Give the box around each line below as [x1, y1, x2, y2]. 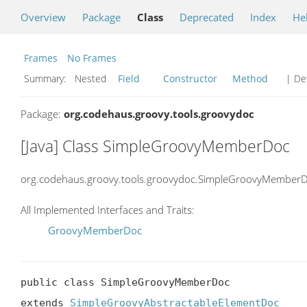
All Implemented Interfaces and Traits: [21, 203, 195, 217]
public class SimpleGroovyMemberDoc [21, 276, 230, 289]
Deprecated [180, 10, 234, 24]
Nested [72, 72, 114, 85]
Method [232, 72, 268, 85]
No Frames [67, 51, 116, 64]
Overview [21, 10, 66, 24]
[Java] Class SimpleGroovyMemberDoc [21, 135, 290, 157]
